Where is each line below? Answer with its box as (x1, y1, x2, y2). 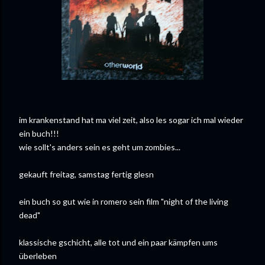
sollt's (34, 142, 56, 152)
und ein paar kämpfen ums (120, 237, 218, 247)
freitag (50, 169, 75, 179)
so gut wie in (50, 196, 101, 206)
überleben (19, 251, 57, 261)
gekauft (19, 169, 50, 179)
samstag (78, 169, 109, 179)
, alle (91, 237, 108, 247)
